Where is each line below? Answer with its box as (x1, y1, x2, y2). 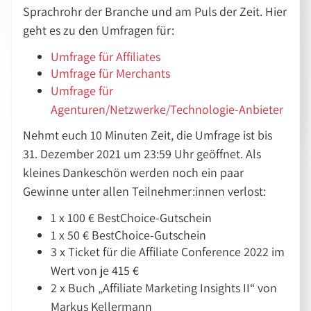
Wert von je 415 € (51, 262, 140, 279)
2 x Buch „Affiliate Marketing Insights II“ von (51, 279, 278, 296)
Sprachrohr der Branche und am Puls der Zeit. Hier (23, 3, 287, 19)
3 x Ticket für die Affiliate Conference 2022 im (51, 244, 285, 260)
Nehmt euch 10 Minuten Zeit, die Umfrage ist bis (23, 127, 273, 144)
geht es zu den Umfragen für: (23, 22, 175, 38)
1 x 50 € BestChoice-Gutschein (51, 226, 207, 243)
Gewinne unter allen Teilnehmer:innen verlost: (23, 183, 267, 200)
